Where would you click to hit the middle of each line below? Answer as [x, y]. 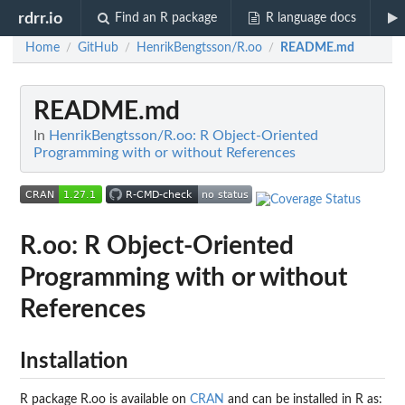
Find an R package [166, 18]
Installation [74, 361]
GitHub [98, 48]
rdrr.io [41, 18]
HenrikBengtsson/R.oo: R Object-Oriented [184, 136]
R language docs [311, 18]
